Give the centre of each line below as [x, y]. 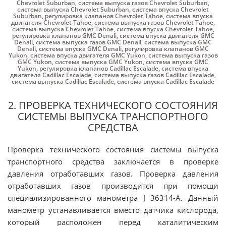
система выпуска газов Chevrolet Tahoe [154, 22]
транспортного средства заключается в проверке [113, 161]
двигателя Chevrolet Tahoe [51, 22]
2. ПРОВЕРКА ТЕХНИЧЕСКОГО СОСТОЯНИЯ [113, 105]
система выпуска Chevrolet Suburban [73, 9]
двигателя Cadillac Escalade [51, 75]
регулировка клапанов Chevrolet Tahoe [104, 16]
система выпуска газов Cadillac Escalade [154, 75]
